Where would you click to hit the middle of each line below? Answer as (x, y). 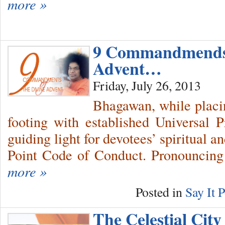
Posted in (160, 192)
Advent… (127, 69)
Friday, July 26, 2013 (147, 86)
